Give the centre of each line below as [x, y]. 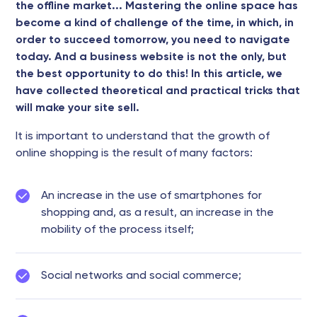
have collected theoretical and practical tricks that [158, 91]
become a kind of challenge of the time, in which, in [155, 23]
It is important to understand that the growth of [143, 137]
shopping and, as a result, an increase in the [157, 213]
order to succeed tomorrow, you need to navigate [153, 40]
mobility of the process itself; [117, 230]
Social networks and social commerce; [141, 276]
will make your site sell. [77, 108]
